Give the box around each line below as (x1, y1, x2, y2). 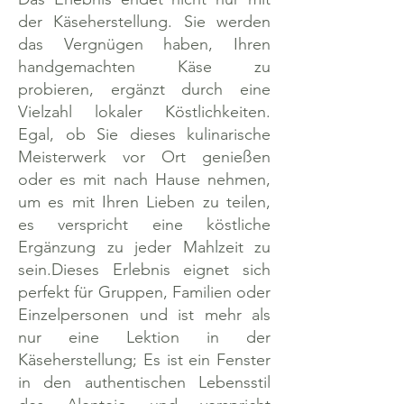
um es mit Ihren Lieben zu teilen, (18, 192, 271, 212)
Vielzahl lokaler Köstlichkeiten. (18, 102, 271, 122)
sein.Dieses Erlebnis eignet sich (18, 260, 271, 280)
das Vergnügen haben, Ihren (18, 34, 271, 54)
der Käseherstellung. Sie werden (18, 12, 271, 32)
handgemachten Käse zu (18, 57, 271, 77)
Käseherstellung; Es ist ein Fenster (18, 350, 271, 370)
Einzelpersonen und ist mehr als (18, 305, 271, 325)
